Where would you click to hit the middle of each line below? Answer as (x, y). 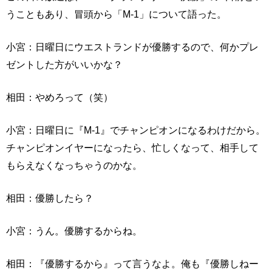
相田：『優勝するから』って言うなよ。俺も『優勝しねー (132, 263)
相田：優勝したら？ (50, 198)
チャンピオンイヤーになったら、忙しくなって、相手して (132, 147)
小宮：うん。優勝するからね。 (74, 230)
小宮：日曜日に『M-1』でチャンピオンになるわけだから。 (136, 130)
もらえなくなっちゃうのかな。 (74, 165)
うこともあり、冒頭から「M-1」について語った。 (116, 14)
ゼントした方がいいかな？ (64, 64)
